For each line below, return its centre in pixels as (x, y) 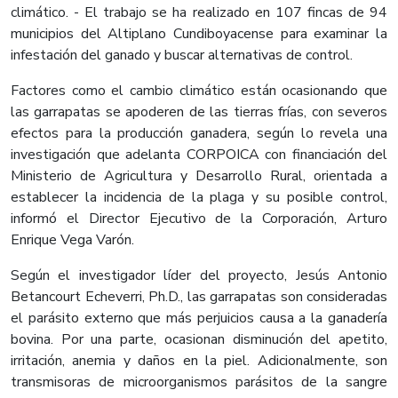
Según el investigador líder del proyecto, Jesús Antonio (199, 276)
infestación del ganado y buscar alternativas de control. (182, 56)
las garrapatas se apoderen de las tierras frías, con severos (199, 112)
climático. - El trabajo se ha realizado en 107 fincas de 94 (199, 13)
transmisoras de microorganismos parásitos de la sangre (199, 382)
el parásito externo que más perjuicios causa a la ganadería (199, 318)
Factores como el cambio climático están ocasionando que (199, 91)
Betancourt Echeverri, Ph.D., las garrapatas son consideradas (199, 297)
